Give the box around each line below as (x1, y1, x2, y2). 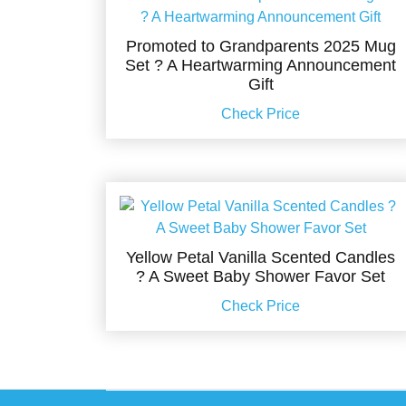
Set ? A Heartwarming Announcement (125, 56, 397, 75)
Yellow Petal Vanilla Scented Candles (126, 248, 396, 267)
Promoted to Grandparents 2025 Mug (125, 37, 396, 56)
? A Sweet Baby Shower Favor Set (136, 267, 386, 286)
